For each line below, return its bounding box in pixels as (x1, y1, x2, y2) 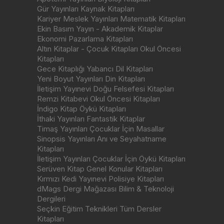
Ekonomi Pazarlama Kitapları (37, 34, 133, 44)
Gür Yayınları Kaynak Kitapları (37, 4, 134, 14)
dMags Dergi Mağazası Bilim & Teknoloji (37, 184, 174, 194)
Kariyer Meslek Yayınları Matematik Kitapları (37, 14, 185, 24)
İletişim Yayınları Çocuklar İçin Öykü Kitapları (37, 154, 185, 164)
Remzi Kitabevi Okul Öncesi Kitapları (37, 94, 160, 104)
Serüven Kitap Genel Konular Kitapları (37, 164, 162, 174)
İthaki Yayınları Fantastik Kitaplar (37, 114, 145, 124)
